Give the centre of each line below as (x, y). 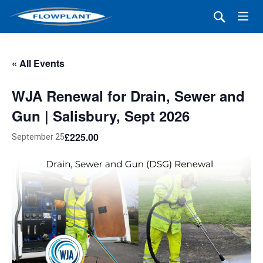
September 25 (38, 137)
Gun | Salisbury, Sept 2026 (101, 116)
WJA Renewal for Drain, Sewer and (128, 96)
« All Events (38, 63)
